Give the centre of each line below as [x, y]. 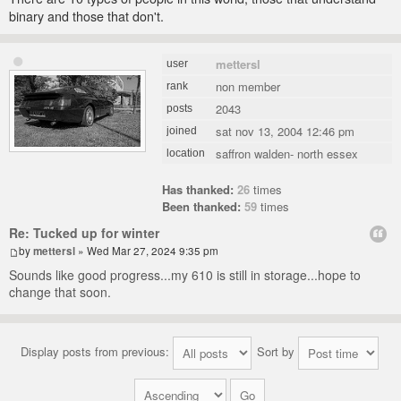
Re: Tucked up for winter [84, 233]
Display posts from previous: [97, 352]
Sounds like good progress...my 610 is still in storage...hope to [185, 275]
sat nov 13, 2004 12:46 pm [286, 132]
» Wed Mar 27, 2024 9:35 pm [147, 251]
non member [248, 87]
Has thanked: [198, 190]
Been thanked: [202, 207]
